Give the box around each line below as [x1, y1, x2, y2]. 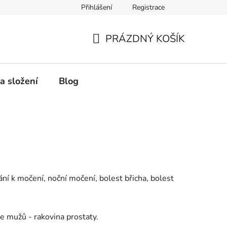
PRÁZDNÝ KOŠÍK [105, 31, 185, 46]
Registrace [132, 3, 165, 12]
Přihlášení [81, 3, 112, 12]
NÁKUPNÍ [92, 44, 138, 58]
